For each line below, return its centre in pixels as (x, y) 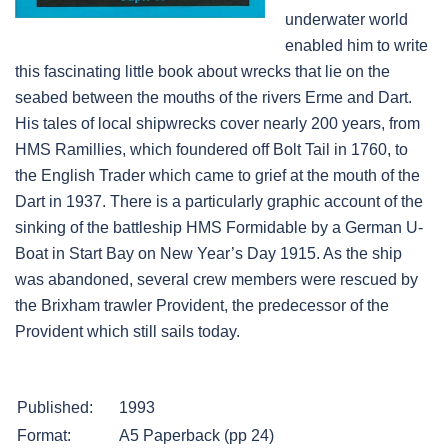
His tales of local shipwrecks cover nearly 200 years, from (217, 124)
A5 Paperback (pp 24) (196, 436)
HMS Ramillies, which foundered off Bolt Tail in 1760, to (211, 150)
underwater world (346, 20)
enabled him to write (356, 46)
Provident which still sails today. (127, 332)
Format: (44, 436)
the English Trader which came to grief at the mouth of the (217, 176)
